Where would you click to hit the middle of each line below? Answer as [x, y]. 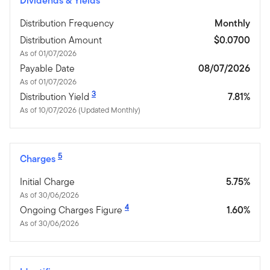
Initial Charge [47, 182]
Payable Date [47, 69]
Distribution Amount [61, 40]
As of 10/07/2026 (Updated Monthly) [80, 110]
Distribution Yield [55, 97]
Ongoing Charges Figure [71, 210]
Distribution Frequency [67, 24]
